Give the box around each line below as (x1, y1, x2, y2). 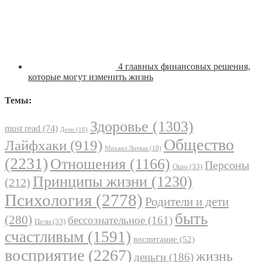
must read (5, 123, 40, 133)
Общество (164, 135, 234, 154)
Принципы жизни (33, 173, 147, 190)
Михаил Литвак (105, 144, 148, 151)
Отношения (50, 155, 126, 173)
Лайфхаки (5, 137, 67, 153)
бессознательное (68, 213, 145, 226)
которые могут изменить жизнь (28, 72, 153, 82)
